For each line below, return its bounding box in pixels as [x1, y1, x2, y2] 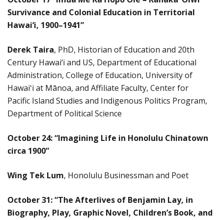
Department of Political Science [7, 108, 122, 119]
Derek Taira [7, 44, 54, 55]
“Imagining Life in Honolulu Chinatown [55, 132, 208, 143]
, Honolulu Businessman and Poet [64, 169, 189, 181]
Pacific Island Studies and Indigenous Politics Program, [7, 95, 207, 106]
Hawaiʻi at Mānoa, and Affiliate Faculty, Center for [7, 82, 189, 93]
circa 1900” [7, 145, 49, 156]
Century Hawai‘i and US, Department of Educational [7, 56, 196, 68]
